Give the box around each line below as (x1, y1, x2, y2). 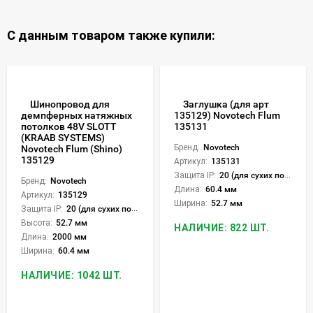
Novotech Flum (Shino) (21, 143, 122, 155)
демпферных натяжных (21, 110, 132, 122)
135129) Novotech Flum (174, 110, 280, 122)
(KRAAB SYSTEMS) (21, 132, 105, 144)
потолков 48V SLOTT (21, 121, 117, 133)
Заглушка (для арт (183, 98, 269, 110)
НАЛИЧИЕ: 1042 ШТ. (21, 270, 122, 282)
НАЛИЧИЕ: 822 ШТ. (174, 222, 269, 234)
